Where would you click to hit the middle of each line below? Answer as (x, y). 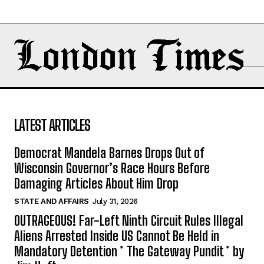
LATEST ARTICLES (52, 126)
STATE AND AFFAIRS (52, 202)
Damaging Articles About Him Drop (96, 184)
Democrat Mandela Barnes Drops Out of (109, 153)
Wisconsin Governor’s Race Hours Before (112, 169)
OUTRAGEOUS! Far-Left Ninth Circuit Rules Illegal (129, 221)
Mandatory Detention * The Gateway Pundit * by (129, 252)
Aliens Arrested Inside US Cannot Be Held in (117, 236)
